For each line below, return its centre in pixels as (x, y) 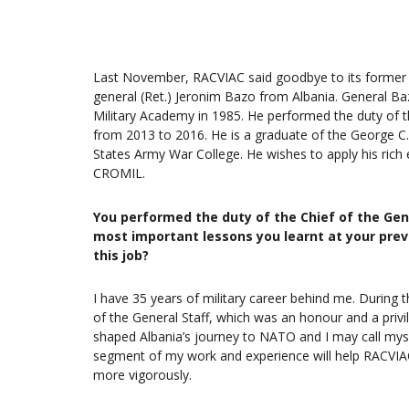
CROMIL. (119, 173)
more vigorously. (142, 374)
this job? (121, 255)
